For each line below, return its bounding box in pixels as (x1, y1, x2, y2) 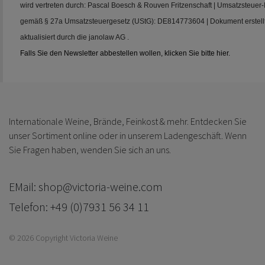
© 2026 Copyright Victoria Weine (9, 232, 118, 244)
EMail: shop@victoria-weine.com (9, 179, 163, 194)
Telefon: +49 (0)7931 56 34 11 (9, 199, 149, 215)
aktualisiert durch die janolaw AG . (20, 33, 129, 41)
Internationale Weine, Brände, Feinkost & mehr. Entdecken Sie (9, 115, 247, 127)
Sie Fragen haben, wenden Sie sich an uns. (9, 143, 171, 156)
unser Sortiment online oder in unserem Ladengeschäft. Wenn (9, 129, 247, 141)
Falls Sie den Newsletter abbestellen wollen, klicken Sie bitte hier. (20, 49, 230, 57)
